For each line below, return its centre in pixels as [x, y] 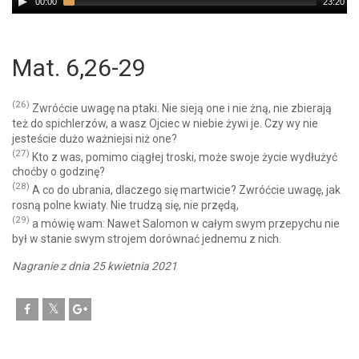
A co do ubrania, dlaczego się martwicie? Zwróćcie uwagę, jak [185, 190]
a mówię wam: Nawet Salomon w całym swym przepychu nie [185, 223]
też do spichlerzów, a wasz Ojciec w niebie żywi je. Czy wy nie [165, 123]
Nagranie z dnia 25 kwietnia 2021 [95, 266]
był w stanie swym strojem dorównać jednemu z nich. [147, 238]
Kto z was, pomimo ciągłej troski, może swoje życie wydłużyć [184, 157]
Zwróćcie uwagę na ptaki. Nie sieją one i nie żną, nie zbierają [181, 108]
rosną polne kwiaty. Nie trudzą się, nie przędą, [125, 205]
